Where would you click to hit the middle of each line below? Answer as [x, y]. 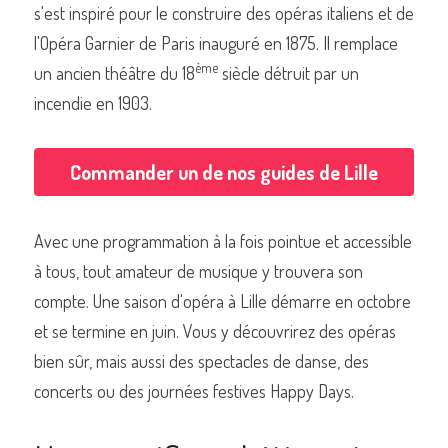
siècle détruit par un [288, 73]
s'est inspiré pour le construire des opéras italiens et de [224, 13]
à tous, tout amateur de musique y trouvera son [198, 271]
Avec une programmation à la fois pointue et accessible [223, 241]
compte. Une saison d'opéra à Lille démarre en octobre [222, 301]
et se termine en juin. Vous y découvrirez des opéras [215, 331]
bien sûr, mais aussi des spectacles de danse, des [201, 361]
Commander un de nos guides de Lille [224, 172]
